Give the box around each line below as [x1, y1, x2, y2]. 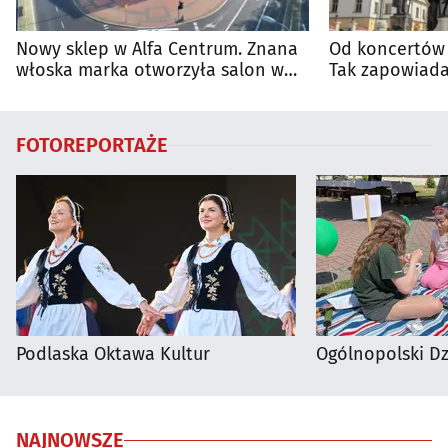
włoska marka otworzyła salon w [16, 59, 284, 82]
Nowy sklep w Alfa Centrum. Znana [16, 38, 298, 61]
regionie [329, 80, 396, 103]
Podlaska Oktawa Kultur [16, 343, 210, 366]
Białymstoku [16, 80, 117, 103]
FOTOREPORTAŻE [16, 133, 168, 158]
